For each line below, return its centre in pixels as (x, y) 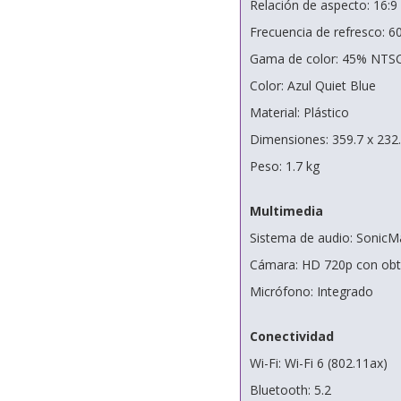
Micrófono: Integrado (311, 291)
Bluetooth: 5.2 (290, 390)
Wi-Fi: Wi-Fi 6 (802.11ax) (318, 363)
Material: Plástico (299, 112)
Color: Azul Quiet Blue (312, 85)
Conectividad (291, 336)
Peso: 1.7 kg (284, 166)
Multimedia (286, 211)
